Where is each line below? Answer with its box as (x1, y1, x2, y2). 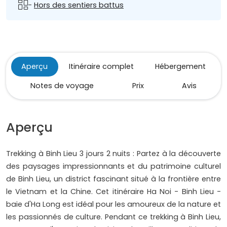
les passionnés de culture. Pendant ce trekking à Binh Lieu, (6, 212, 221, 222)
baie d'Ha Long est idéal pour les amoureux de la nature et (6, 199, 221, 210)
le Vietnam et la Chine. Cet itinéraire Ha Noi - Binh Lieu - (6, 186, 221, 197)
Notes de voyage (30, 81, 94, 91)
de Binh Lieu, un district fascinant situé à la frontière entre (6, 174, 221, 184)
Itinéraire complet (69, 61, 134, 72)
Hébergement (155, 61, 206, 72)
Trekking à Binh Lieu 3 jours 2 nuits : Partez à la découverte (6, 148, 221, 159)
